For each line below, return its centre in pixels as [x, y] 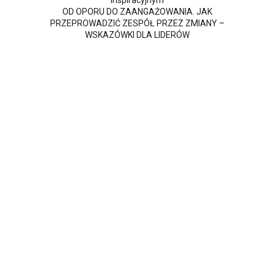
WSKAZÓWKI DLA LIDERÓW [137, 35]
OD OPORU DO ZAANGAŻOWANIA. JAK [137, 12]
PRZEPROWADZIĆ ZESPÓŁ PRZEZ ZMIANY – [137, 24]
